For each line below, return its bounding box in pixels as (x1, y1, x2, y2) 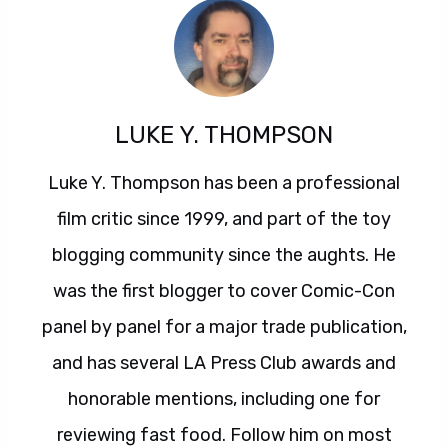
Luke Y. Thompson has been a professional (48, 172, 400, 194)
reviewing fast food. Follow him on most (56, 424, 392, 446)
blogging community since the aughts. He (52, 244, 396, 266)
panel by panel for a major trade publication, (41, 316, 407, 338)
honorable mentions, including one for (68, 388, 380, 410)
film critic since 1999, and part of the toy (57, 208, 391, 230)
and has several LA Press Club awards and (52, 352, 396, 374)
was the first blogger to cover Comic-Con (53, 280, 395, 302)
